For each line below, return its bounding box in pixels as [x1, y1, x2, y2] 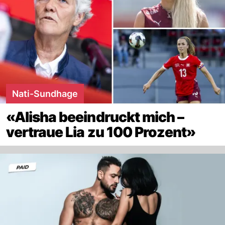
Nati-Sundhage [12, 88, 78, 99]
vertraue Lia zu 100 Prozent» [6, 124, 196, 141]
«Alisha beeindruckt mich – [6, 108, 184, 126]
